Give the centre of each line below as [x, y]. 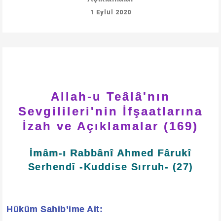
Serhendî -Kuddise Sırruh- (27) [110, 167]
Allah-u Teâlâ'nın [110, 96]
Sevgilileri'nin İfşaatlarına [110, 111]
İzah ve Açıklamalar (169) [110, 126]
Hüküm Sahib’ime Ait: [55, 209]
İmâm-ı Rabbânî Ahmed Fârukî [110, 153]
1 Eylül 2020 [110, 12]
